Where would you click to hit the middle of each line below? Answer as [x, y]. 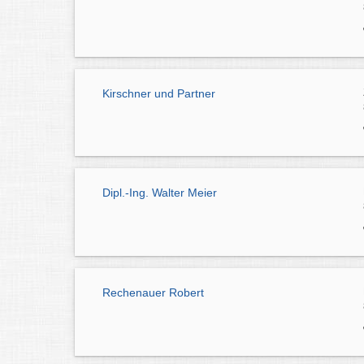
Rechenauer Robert [153, 293]
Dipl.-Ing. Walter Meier [160, 193]
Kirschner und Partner [159, 93]
